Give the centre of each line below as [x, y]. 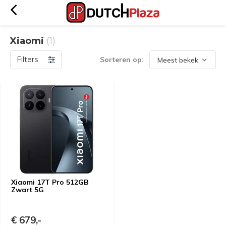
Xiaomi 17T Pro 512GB [50, 182]
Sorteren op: [122, 60]
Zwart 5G [27, 190]
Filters [27, 60]
